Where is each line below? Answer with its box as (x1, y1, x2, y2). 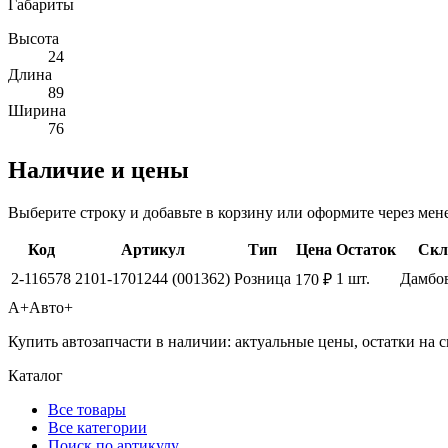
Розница (234, 270, 291, 288)
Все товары (48, 401, 126, 419)
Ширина (8, 101, 66, 119)
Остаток (336, 241, 396, 259)
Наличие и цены (8, 157, 189, 184)
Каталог (8, 367, 63, 385)
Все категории (48, 419, 147, 437)
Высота (8, 29, 59, 47)
